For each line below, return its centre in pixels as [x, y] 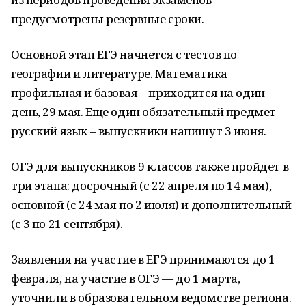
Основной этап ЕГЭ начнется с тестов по [124, 54]
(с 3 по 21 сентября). [67, 224]
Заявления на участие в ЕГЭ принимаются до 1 [143, 259]
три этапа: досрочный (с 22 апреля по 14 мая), [141, 185]
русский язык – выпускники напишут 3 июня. [139, 131]
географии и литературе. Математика [119, 73]
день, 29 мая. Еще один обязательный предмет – [148, 112]
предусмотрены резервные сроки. [108, 19]
